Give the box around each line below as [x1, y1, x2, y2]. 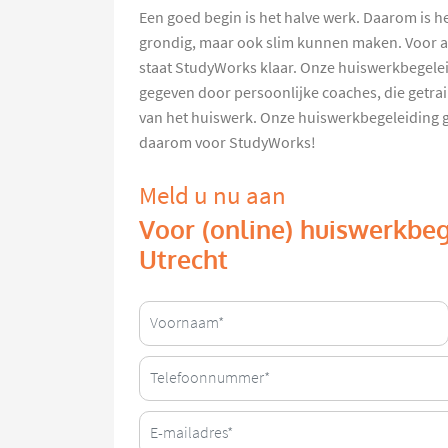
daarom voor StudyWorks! [139, 132, 316, 153]
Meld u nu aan [139, 179, 286, 211]
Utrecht [139, 243, 228, 277]
